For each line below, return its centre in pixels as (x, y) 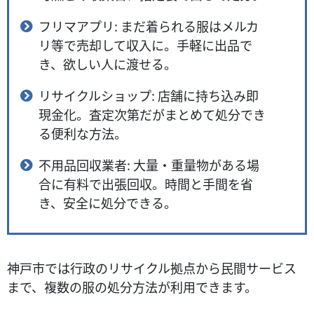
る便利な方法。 (82, 133)
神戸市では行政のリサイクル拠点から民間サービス (152, 267)
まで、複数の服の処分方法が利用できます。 (132, 286)
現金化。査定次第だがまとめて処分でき (152, 114)
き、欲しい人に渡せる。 (107, 63)
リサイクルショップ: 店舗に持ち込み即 (148, 95)
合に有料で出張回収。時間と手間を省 (145, 183)
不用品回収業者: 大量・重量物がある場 (149, 164)
